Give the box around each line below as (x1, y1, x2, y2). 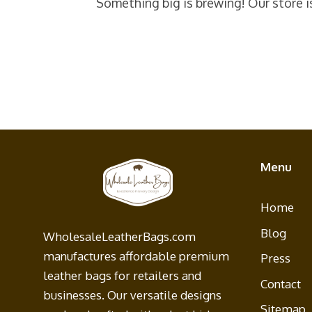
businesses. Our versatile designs (43, 288, 221, 303)
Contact (260, 276, 301, 291)
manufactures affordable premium (43, 249, 229, 264)
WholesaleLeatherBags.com (43, 229, 196, 244)
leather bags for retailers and (43, 268, 201, 283)
